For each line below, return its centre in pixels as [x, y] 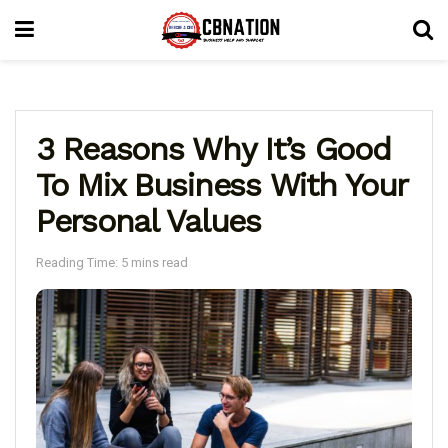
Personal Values [148, 221]
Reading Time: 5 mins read [112, 262]
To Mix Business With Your [221, 185]
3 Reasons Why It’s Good [213, 149]
